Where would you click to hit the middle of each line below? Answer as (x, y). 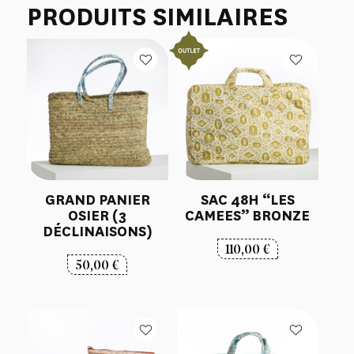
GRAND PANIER (97, 200)
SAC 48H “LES (247, 200)
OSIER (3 (98, 216)
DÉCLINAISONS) (97, 232)
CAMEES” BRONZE (248, 216)
